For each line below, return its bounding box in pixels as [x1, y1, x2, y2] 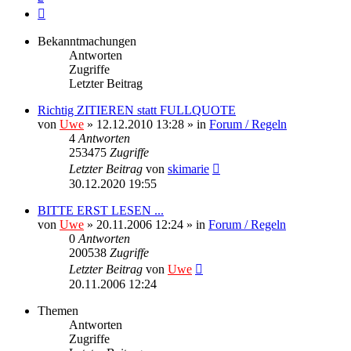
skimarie [168, 162, 209, 176]
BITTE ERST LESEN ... [38, 204, 164, 218]
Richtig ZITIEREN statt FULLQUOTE [38, 103, 236, 118]
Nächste [45, 4, 85, 18]
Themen [38, 304, 78, 318]
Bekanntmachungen [38, 34, 136, 49]
